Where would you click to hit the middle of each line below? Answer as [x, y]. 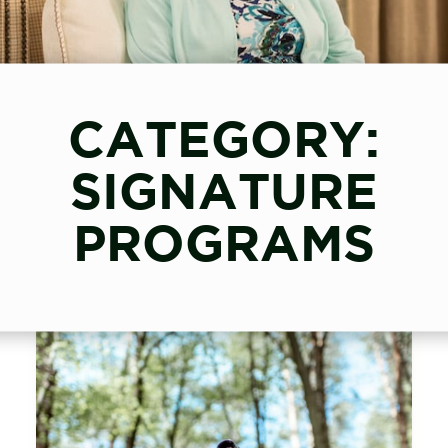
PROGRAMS [224, 241]
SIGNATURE [224, 189]
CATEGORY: [224, 137]
